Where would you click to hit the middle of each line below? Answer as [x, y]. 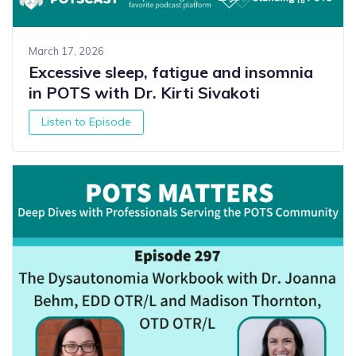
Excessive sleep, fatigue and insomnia [171, 72]
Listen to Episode [87, 122]
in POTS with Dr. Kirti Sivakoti [144, 92]
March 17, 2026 [66, 50]
